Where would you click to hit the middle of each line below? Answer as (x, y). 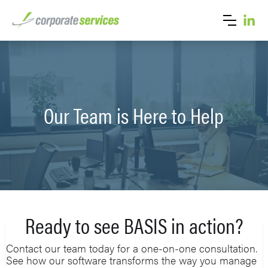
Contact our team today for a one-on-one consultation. (132, 248)
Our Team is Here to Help (134, 115)
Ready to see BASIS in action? (134, 225)
